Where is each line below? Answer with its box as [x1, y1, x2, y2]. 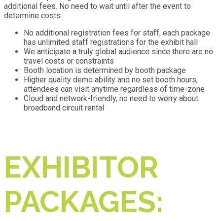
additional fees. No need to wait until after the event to [4, 1, 191, 11]
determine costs [4, 11, 61, 20]
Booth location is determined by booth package [24, 66, 186, 75]
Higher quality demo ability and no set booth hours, [24, 75, 198, 84]
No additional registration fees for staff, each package [24, 28, 210, 37]
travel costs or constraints [24, 56, 114, 66]
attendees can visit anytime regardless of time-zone [24, 84, 205, 94]
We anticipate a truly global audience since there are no [24, 47, 213, 56]
